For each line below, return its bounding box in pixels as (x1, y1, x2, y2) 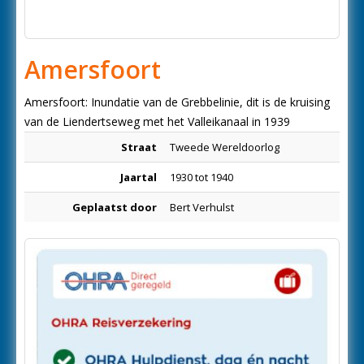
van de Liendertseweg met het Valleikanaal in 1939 (24, 114, 290, 129)
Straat (121, 140, 157, 154)
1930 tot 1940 (170, 170, 233, 184)
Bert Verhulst (170, 200, 234, 214)
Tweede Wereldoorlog (170, 140, 279, 154)
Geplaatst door (72, 200, 157, 214)
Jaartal (120, 170, 157, 184)
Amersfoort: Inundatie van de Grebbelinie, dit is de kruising (24, 94, 330, 110)
